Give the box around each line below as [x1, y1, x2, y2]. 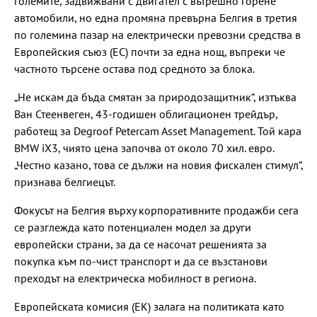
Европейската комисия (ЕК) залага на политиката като [14, 299, 284, 313]
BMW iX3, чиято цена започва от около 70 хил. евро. [14, 140, 274, 155]
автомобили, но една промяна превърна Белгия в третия [14, 10, 297, 25]
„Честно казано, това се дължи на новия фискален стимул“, [14, 157, 303, 172]
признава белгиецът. [14, 174, 115, 189]
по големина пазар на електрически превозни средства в [14, 27, 301, 42]
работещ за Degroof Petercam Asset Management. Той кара [14, 123, 301, 138]
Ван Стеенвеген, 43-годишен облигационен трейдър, [14, 106, 277, 121]
